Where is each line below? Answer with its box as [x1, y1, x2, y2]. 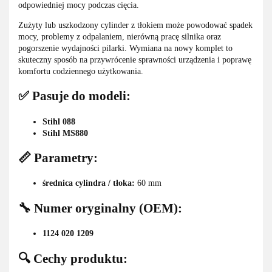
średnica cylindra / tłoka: [42, 178, 135, 188]
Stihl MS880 [42, 128, 88, 138]
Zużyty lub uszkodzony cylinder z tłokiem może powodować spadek [18, 20, 253, 30]
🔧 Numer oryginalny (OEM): [18, 200, 182, 216]
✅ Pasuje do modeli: [18, 89, 131, 104]
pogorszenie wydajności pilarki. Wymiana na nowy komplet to [18, 43, 233, 53]
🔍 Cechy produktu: [18, 251, 127, 266]
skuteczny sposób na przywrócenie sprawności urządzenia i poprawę [18, 55, 251, 64]
